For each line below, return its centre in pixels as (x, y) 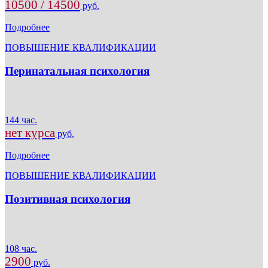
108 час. (21, 248)
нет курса (30, 133)
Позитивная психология (68, 199)
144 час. (21, 120)
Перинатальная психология (77, 71)
